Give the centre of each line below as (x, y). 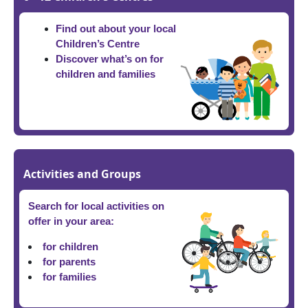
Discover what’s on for (109, 59)
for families (72, 276)
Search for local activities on (96, 206)
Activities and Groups (82, 174)
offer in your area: (71, 221)
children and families (105, 74)
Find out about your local (115, 29)
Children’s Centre (97, 44)
